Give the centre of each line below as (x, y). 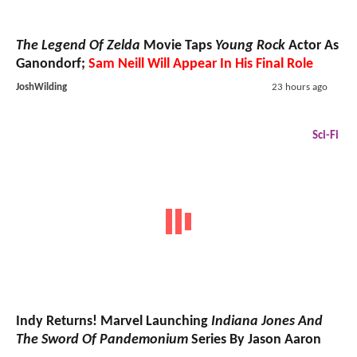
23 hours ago (299, 88)
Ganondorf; (52, 65)
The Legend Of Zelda (78, 46)
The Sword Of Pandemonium (102, 339)
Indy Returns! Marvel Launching (114, 321)
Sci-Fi (326, 136)
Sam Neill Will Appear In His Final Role (201, 65)
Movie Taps (178, 46)
